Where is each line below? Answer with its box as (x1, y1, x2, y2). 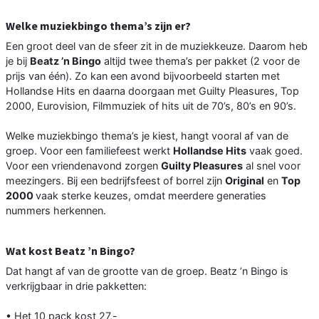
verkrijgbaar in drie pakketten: (6, 279, 147, 292)
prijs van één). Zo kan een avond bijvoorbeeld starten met (6, 69, 280, 82)
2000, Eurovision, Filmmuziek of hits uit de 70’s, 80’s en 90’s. (6, 99, 296, 112)
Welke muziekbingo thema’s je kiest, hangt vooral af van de (6, 129, 288, 142)
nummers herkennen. (6, 204, 106, 216)
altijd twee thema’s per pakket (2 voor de (101, 54, 300, 67)
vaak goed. (246, 144, 303, 157)
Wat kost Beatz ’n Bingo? (6, 243, 135, 258)
